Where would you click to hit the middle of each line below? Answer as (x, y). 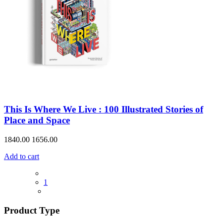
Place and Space (37, 120)
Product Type (32, 210)
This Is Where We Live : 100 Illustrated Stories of (104, 110)
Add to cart (22, 157)
